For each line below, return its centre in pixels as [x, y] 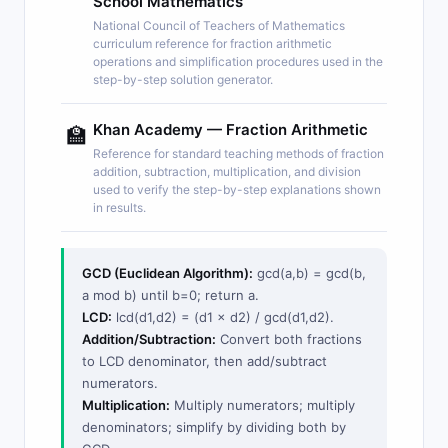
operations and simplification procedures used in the [238, 61]
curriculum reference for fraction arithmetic [212, 43]
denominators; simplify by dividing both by [214, 427]
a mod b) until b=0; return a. [170, 295]
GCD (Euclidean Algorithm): [167, 273]
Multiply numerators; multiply [262, 405]
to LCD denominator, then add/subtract [204, 361]
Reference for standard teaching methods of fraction [238, 153]
